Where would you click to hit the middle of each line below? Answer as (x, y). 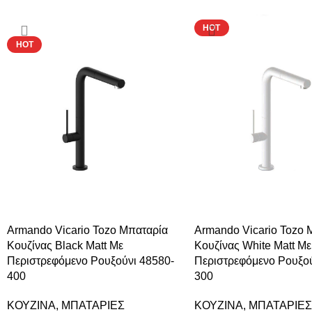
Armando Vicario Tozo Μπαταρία (87, 230)
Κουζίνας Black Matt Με (65, 245)
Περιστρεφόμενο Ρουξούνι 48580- (91, 260)
